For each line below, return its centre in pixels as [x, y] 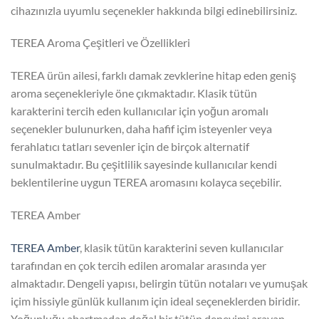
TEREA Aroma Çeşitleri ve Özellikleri [100, 43]
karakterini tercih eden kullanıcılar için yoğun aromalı [140, 111]
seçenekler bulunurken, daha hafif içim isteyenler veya [141, 129]
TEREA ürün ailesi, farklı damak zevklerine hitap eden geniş [153, 75]
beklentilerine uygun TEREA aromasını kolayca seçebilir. [146, 182]
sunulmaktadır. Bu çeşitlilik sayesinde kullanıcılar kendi [144, 164]
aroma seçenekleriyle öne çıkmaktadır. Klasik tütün [134, 93]
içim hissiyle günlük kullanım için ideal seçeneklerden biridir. [155, 300]
